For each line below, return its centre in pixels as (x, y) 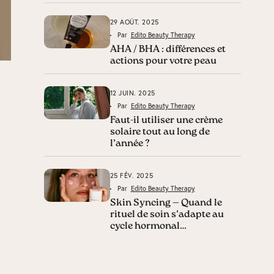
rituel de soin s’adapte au (167, 215)
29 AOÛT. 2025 (134, 22)
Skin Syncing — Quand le (166, 203)
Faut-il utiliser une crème (166, 120)
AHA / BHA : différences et (168, 50)
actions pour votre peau (163, 61)
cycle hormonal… (148, 226)
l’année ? (131, 144)
